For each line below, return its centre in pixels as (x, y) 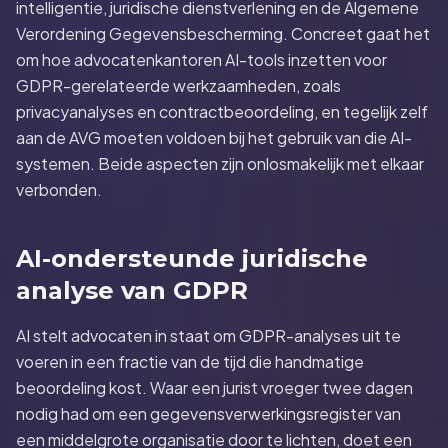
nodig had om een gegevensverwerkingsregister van (208, 413)
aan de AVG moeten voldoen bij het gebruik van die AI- (214, 137)
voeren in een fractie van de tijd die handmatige (190, 361)
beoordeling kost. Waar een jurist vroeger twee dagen (214, 387)
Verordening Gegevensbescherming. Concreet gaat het (223, 33)
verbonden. (59, 189)
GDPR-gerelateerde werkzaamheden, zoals (178, 85)
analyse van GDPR (132, 290)
